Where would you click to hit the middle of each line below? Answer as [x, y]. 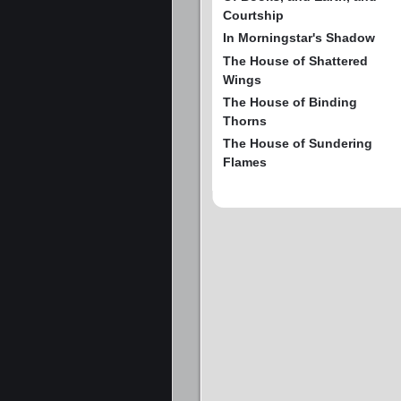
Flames [245, 162]
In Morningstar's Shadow [299, 37]
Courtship [253, 15]
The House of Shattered [295, 60]
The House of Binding [290, 102]
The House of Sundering [298, 143]
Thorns [245, 120]
